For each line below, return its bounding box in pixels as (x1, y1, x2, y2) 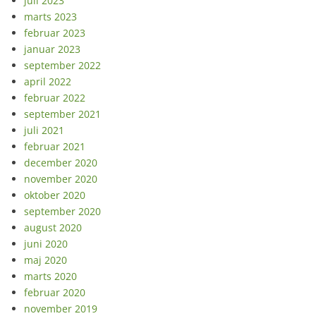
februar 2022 (24, 91, 85, 105)
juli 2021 (24, 123, 64, 138)
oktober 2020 (24, 188, 85, 202)
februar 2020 (24, 286, 85, 300)
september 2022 (24, 59, 101, 73)
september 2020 (24, 205, 101, 219)
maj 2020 (24, 253, 67, 267)
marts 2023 (24, 10, 77, 24)
